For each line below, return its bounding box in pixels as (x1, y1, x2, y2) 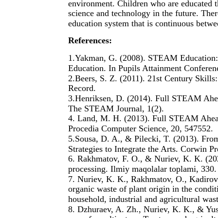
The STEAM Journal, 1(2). (68, 103, 164, 113)
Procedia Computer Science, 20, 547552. (68, 123, 213, 133)
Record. (68, 83, 96, 93)
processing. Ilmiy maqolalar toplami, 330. (68, 163, 217, 174)
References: (68, 35, 112, 45)
